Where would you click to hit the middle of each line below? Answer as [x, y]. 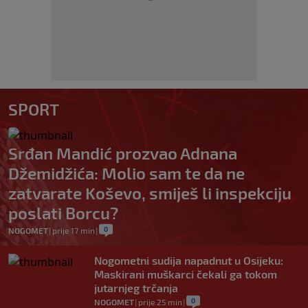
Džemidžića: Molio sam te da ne [126, 173]
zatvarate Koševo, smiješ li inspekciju [150, 193]
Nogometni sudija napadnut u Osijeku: [189, 261]
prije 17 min [74, 231]
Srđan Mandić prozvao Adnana [123, 153]
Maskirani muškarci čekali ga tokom [186, 274]
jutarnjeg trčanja [136, 288]
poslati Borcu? [63, 213]
